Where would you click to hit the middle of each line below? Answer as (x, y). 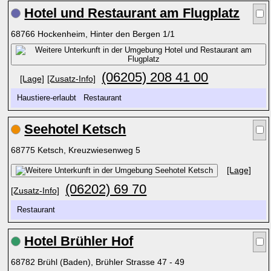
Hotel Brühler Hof (79, 241)
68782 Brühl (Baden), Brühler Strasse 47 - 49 (99, 262)
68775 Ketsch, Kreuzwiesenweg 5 (77, 150)
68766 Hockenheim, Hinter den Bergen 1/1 (94, 34)
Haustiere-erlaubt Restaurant (72, 98)
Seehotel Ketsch (75, 129)
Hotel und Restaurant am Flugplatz (132, 13)
